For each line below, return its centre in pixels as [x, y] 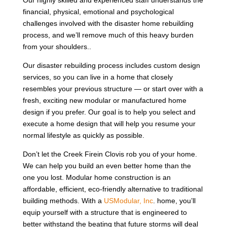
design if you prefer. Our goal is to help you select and [109, 112]
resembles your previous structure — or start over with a [113, 88]
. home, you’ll [174, 200]
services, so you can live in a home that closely [98, 77]
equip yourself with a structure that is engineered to [105, 212]
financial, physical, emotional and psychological [98, 11]
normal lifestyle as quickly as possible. [83, 135]
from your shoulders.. [57, 46]
